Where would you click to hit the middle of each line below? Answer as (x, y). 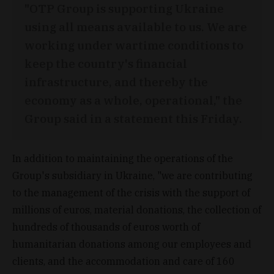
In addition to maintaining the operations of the (123, 158)
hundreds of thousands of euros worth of (106, 227)
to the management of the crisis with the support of (131, 192)
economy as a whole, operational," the (133, 100)
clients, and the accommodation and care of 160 (124, 261)
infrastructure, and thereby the (116, 81)
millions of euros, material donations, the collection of (137, 209)
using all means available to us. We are (136, 26)
